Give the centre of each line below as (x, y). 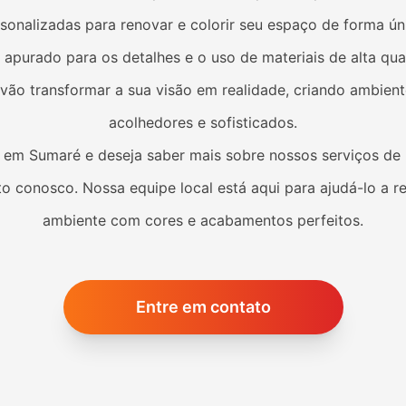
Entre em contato (203, 307)
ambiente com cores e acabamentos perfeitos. (203, 221)
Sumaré (54, 155)
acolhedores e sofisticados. (203, 123)
